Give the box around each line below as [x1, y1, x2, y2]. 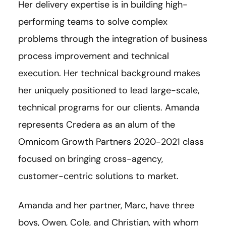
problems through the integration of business [18, 32, 207, 45]
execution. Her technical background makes [18, 67, 200, 79]
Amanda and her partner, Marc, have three [18, 199, 194, 211]
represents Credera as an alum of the [18, 118, 175, 131]
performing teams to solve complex [18, 15, 167, 28]
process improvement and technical [18, 49, 169, 62]
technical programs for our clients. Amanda [18, 101, 200, 114]
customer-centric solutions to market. [18, 169, 181, 182]
